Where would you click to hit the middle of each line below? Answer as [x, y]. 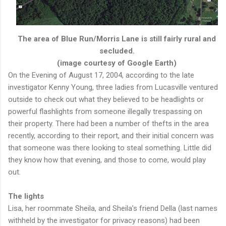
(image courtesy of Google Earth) [117, 63]
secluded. [117, 51]
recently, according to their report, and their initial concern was [111, 135]
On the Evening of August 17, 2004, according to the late [101, 75]
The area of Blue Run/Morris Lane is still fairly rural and [117, 39]
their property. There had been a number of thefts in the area [108, 123]
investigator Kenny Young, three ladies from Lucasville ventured [113, 87]
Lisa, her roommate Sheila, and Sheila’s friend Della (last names [113, 208]
